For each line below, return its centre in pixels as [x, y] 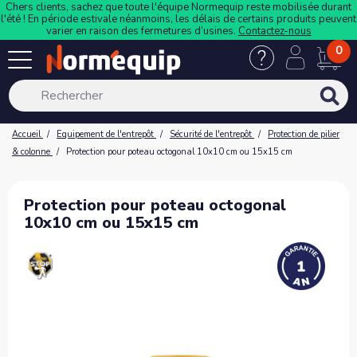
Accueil [26, 134]
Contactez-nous [275, 31]
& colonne [31, 152]
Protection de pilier [304, 134]
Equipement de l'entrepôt [105, 134]
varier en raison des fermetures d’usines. [142, 31]
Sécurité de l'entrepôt [211, 134]
